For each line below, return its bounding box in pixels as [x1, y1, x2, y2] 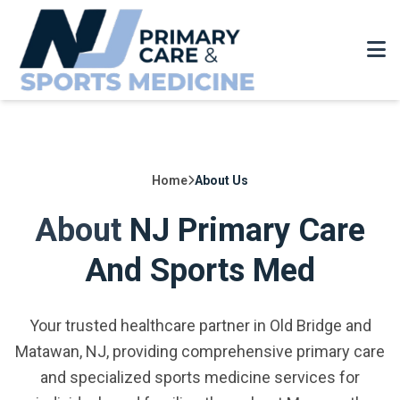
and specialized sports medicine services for [40, 368, 360, 387]
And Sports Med [85, 252, 315, 289]
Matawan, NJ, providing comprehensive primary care [15, 342, 385, 361]
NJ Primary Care [129, 212, 365, 249]
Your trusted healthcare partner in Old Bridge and [29, 316, 371, 335]
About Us [195, 173, 248, 187]
